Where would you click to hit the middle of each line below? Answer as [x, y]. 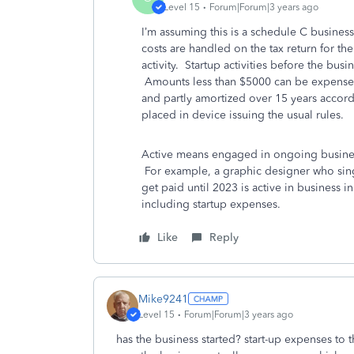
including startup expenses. [213, 204]
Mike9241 [163, 299]
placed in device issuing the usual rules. [246, 115]
